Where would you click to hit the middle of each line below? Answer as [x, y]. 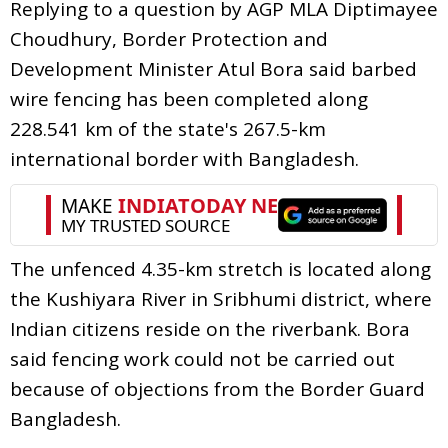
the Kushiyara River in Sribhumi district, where [221, 298]
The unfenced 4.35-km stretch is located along [220, 268]
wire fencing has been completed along [189, 98]
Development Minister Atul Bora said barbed [213, 68]
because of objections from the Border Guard [217, 388]
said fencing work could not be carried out [202, 358]
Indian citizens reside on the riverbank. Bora [210, 328]
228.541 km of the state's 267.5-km [168, 128]
